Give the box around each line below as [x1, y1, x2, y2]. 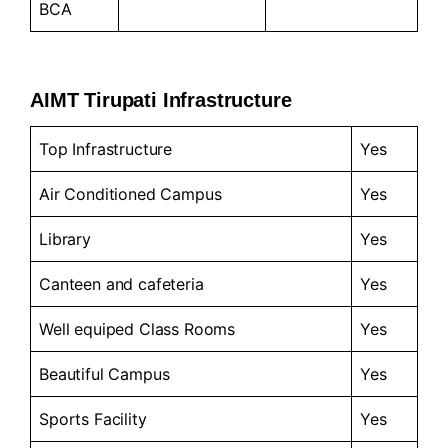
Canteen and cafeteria [39, 273, 204, 294]
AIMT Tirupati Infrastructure [30, 88, 292, 111]
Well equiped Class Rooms [39, 318, 236, 339]
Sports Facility [39, 408, 147, 429]
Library [39, 228, 91, 249]
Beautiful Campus [39, 363, 170, 384]
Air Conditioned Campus [39, 183, 222, 204]
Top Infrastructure [39, 138, 173, 159]
